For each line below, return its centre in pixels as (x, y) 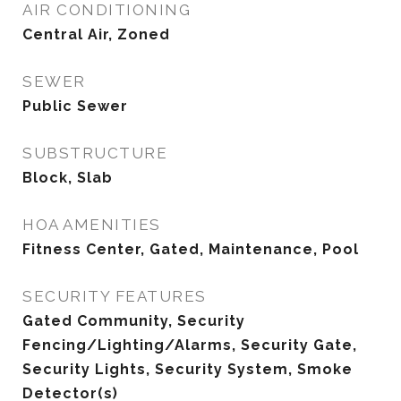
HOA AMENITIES (92, 225)
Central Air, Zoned (96, 34)
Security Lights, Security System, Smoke (188, 369)
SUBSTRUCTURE (95, 153)
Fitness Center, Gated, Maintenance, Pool (191, 249)
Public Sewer (75, 106)
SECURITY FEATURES (115, 296)
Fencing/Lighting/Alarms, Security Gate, (190, 345)
